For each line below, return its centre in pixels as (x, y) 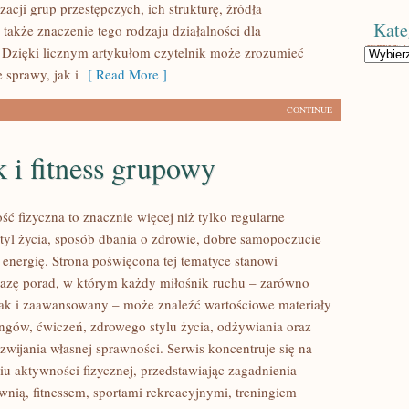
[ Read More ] (123, 74)
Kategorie (384, 52)
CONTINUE (309, 110)
